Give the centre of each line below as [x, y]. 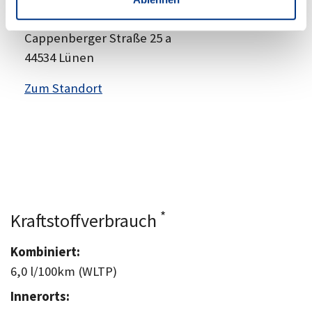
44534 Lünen [59, 58]
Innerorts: [40, 297]
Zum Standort [63, 88]
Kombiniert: [45, 252]
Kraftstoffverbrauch [85, 221]
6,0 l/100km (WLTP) [64, 272]
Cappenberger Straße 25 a [98, 38]
